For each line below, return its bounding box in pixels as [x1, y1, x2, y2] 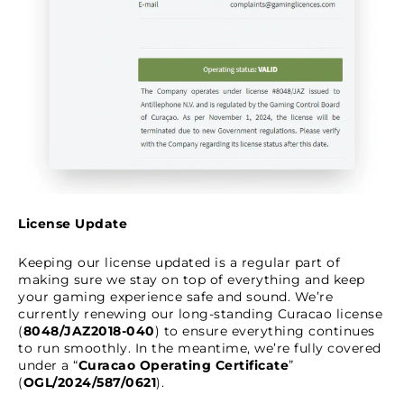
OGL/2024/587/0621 [23, 374, 156, 390]
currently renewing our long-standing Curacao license [18, 306, 382, 322]
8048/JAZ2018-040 [23, 323, 155, 339]
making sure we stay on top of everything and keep [18, 271, 365, 288]
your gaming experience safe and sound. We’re [18, 289, 333, 305]
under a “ [18, 357, 78, 373]
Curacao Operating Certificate [78, 357, 289, 373]
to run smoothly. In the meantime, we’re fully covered [18, 340, 381, 356]
